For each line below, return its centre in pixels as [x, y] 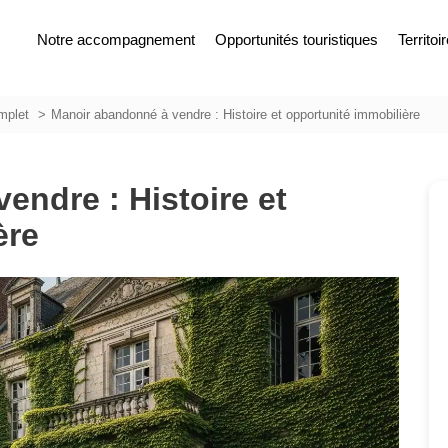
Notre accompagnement [115, 39]
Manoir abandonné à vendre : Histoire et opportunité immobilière [235, 114]
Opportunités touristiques [296, 39]
